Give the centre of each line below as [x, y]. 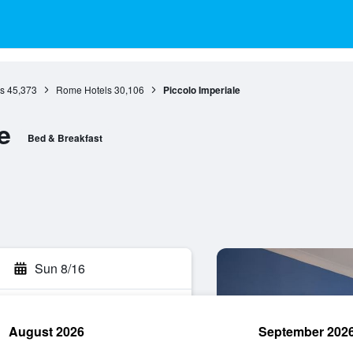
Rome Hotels [84, 89]
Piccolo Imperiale [201, 90]
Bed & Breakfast [65, 138]
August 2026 [46, 331]
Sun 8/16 [60, 268]
